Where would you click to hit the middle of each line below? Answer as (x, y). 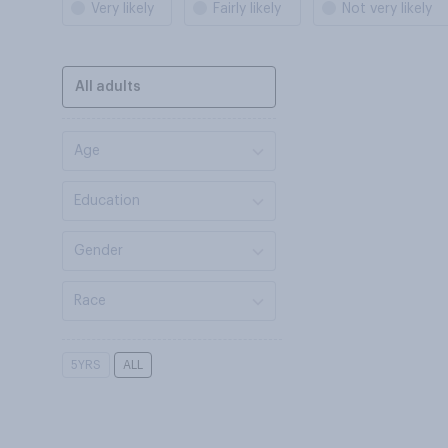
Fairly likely (247, 9)
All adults (108, 87)
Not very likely (387, 9)
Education (107, 201)
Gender (98, 251)
